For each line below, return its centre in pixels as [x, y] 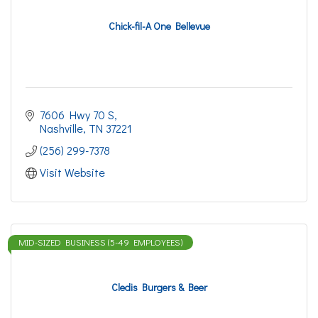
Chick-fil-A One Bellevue [159, 26]
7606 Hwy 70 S [77, 115]
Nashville [61, 128]
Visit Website [72, 172]
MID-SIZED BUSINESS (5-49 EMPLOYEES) [100, 242]
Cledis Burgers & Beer [159, 287]
